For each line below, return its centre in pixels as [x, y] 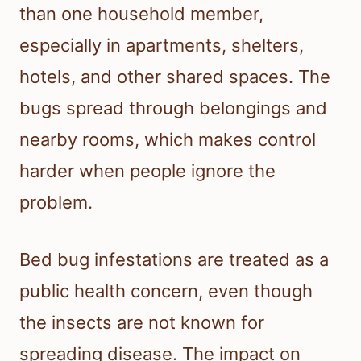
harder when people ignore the [147, 171]
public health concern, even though [166, 291]
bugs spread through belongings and [173, 108]
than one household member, [141, 14]
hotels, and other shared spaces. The [175, 77]
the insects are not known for [142, 323]
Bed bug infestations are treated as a [174, 260]
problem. [56, 203]
